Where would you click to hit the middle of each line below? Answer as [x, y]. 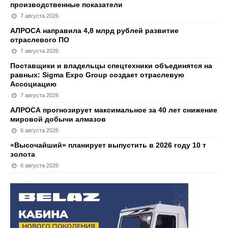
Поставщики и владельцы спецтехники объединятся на [111, 66]
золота [23, 154]
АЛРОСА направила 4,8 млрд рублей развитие [94, 31]
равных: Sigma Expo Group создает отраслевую [97, 75]
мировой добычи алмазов [58, 119]
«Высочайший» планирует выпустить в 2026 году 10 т [108, 145]
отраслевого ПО [40, 40]
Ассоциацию [33, 84]
